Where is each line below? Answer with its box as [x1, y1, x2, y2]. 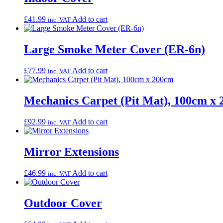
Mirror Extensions [24, 145, 119, 158]
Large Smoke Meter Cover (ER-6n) [24, 43, 205, 56]
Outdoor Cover [24, 196, 102, 210]
